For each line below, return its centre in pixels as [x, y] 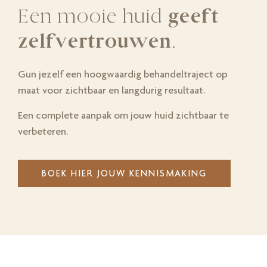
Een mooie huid [93, 16]
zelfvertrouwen [94, 41]
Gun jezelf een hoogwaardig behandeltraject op [123, 74]
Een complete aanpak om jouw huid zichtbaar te [123, 115]
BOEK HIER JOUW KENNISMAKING [124, 173]
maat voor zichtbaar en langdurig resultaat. [111, 90]
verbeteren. [43, 131]
